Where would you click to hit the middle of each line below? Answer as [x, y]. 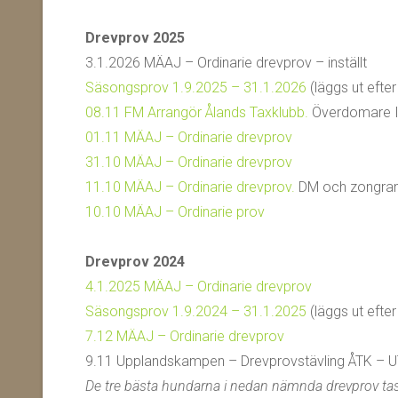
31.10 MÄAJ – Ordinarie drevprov [189, 162]
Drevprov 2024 [135, 262]
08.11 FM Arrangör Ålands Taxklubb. [197, 112]
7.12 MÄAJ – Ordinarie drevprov [185, 336]
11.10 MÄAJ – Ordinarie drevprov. [190, 187]
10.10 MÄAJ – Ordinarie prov [175, 212]
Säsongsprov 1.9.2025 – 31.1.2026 [196, 88]
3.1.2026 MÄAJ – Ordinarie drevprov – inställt [226, 63]
